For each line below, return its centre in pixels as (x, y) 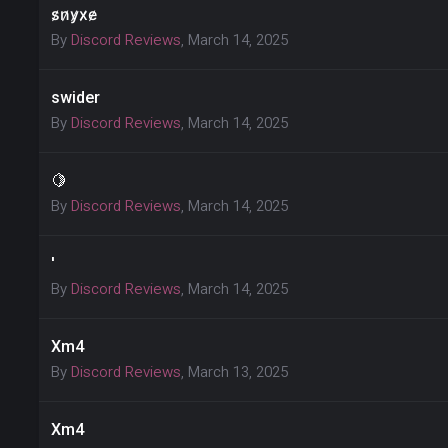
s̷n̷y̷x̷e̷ (74, 14)
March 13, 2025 (238, 372)
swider (75, 97)
